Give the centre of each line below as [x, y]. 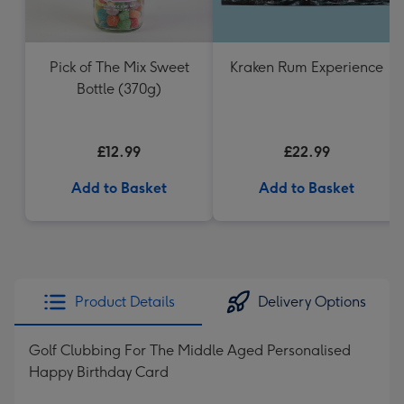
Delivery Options [312, 302]
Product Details [124, 302]
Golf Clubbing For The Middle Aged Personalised [190, 350]
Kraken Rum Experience [307, 67]
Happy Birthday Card [99, 372]
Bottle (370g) [119, 89]
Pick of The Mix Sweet [119, 67]
